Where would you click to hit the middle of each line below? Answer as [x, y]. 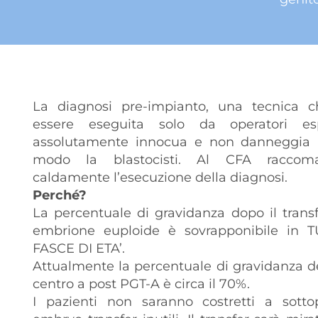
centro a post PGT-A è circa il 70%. [141, 284]
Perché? [59, 196]
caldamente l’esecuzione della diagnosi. [160, 178]
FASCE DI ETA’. [78, 249]
